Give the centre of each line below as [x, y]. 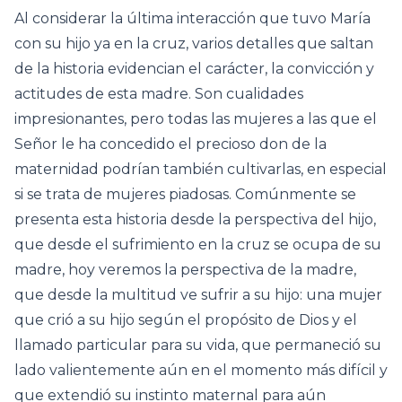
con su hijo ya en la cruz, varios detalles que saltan [194, 44]
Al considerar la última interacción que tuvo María [192, 18]
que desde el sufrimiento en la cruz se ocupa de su [198, 245]
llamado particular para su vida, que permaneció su [198, 345]
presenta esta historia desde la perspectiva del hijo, [195, 219]
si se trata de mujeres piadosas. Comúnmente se [185, 194]
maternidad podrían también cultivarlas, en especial [201, 169]
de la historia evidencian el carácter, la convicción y [194, 69]
